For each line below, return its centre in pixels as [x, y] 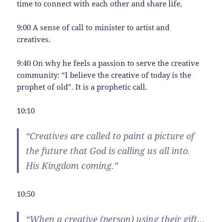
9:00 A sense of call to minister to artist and [93, 28]
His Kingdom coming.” [72, 166]
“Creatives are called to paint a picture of [110, 136]
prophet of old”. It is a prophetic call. [82, 87]
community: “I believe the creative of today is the [104, 75]
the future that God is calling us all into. [108, 151]
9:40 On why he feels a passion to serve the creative [108, 63]
